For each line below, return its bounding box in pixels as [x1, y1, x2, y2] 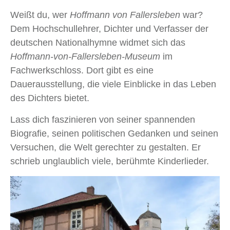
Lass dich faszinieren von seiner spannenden [10, 114, 195, 125]
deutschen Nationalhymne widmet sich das [10, 37, 185, 48]
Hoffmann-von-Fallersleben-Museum [10, 51, 160, 62]
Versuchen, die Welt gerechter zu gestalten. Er [10, 142, 201, 153]
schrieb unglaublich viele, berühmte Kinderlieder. [10, 156, 209, 167]
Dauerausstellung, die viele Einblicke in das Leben [10, 79, 216, 90]
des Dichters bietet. [10, 93, 89, 104]
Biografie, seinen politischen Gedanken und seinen [10, 128, 218, 139]
